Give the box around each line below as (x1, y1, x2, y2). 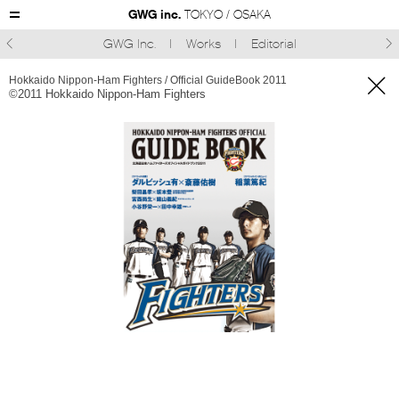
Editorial (250, 37, 297, 52)
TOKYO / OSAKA (184, 7, 271, 22)
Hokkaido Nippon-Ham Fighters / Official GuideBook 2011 (9, 74, 287, 86)
